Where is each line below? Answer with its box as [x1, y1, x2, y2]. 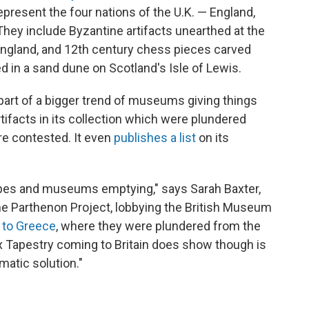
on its [199, 130, 229, 146]
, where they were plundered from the [56, 219, 261, 234]
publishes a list [114, 130, 199, 146]
